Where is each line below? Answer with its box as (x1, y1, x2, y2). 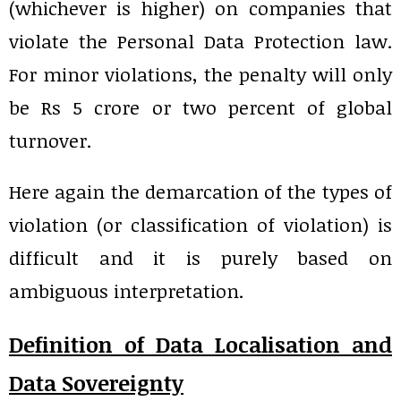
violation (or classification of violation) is (9, 211, 392, 238)
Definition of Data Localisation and (9, 329, 392, 360)
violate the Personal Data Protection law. (9, 28, 392, 55)
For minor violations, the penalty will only (9, 61, 392, 88)
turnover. (9, 127, 91, 154)
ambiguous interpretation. (9, 277, 243, 304)
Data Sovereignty (9, 368, 183, 398)
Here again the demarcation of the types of (9, 178, 392, 205)
